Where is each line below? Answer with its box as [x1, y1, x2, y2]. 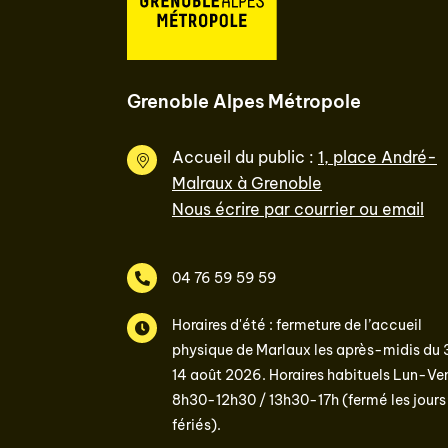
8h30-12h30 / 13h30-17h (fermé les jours [172, 391, 446, 409]
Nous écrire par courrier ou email [172, 199, 424, 219]
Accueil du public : [172, 147, 318, 167]
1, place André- [318, 147, 437, 167]
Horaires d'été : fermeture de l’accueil [172, 316, 422, 334]
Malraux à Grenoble [172, 173, 322, 193]
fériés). [172, 416, 221, 434]
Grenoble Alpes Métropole [127, 90, 361, 113]
